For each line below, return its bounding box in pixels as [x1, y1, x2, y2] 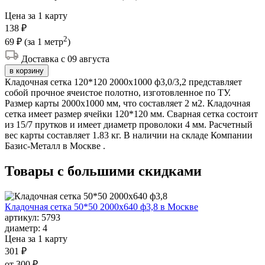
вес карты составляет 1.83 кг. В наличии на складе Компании [5, 130, 253, 141]
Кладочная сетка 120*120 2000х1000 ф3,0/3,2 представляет [5, 77, 242, 88]
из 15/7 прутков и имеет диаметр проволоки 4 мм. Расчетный [5, 119, 253, 130]
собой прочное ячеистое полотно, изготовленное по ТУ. [5, 88, 231, 98]
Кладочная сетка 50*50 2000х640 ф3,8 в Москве [5, 201, 198, 212]
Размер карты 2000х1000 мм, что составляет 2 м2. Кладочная [5, 98, 250, 109]
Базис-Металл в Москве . [5, 141, 105, 151]
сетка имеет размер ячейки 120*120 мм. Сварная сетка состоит [5, 109, 258, 119]
